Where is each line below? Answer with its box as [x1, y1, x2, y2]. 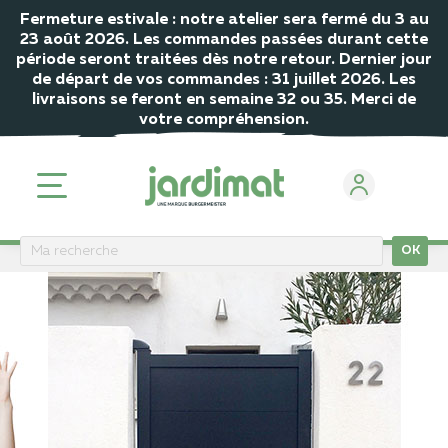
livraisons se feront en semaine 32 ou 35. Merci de [32, 92, 416, 108]
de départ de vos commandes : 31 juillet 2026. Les [32, 72, 416, 88]
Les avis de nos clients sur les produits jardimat [94, 253, 344, 265]
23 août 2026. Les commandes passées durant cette [20, 32, 428, 48]
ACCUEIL [23, 253, 72, 265]
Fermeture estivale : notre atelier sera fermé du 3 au [19, 12, 429, 28]
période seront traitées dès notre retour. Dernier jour [16, 52, 432, 68]
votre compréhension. [139, 112, 309, 128]
